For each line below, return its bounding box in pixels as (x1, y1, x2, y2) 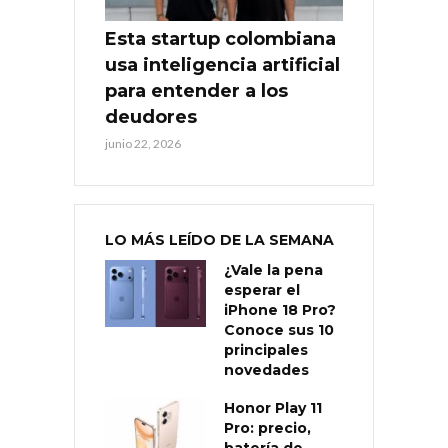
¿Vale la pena (224, 260, 323, 279)
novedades (224, 360, 309, 379)
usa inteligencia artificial (105, 53, 340, 76)
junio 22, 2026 (105, 135, 181, 151)
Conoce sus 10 (224, 320, 334, 339)
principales (224, 340, 308, 359)
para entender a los (105, 79, 288, 102)
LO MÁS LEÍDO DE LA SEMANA (105, 230, 334, 249)
